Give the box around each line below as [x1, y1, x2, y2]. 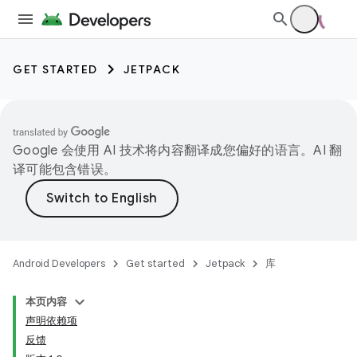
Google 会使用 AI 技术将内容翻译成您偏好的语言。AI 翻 [13, 143, 343, 159]
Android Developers [13, 257, 105, 270]
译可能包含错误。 [13, 162, 116, 178]
